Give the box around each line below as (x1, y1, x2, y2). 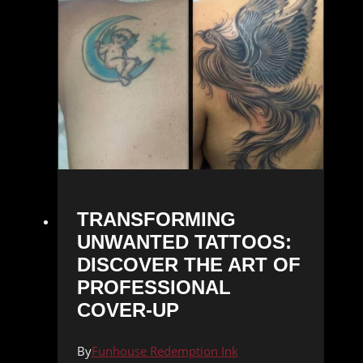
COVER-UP (76, 299, 179, 322)
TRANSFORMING (76, 208, 236, 231)
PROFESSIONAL (76, 276, 231, 299)
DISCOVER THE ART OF (76, 254, 301, 276)
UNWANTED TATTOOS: (76, 231, 292, 254)
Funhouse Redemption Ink (91, 343, 238, 360)
